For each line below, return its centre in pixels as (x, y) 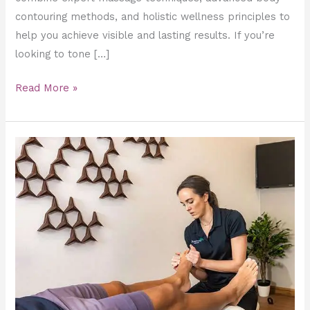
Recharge (38, 294)
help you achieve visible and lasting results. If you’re (145, 36)
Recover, (36, 276)
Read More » (47, 88)
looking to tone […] (63, 54)
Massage (36, 164)
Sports (31, 145)
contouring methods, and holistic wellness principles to (153, 17)
